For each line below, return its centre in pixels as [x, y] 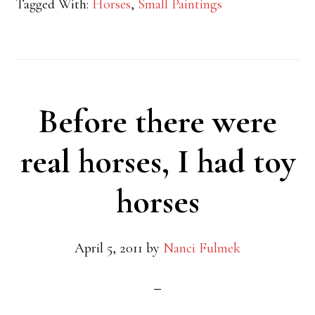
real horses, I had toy [157, 162]
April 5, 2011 [109, 249]
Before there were [157, 122]
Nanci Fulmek [202, 249]
